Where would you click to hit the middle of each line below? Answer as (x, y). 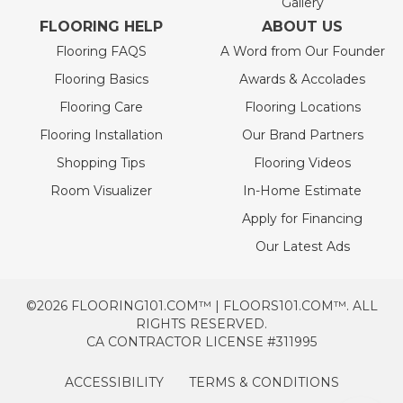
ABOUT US (302, 27)
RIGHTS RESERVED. (201, 324)
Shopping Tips (101, 163)
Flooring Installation (101, 135)
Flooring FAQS (101, 52)
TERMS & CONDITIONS (264, 383)
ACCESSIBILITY (114, 382)
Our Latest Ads (302, 247)
